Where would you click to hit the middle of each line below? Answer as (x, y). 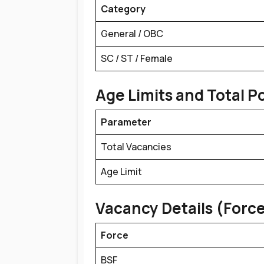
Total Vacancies (136, 147)
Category (123, 9)
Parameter (126, 122)
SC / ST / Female (137, 58)
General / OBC (132, 34)
